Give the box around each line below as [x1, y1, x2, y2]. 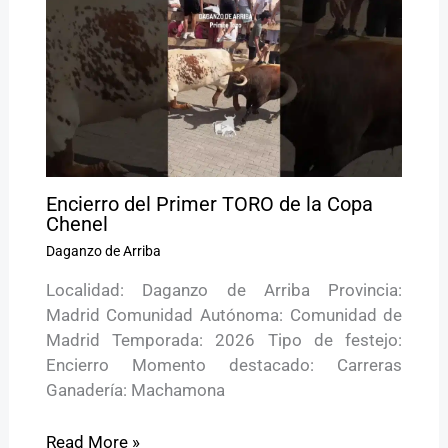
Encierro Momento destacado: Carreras [45, 354, 403, 375]
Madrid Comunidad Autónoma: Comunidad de [45, 304, 403, 325]
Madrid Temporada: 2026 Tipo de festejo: [45, 329, 403, 350]
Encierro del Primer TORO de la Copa [45, 191, 373, 216]
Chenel [45, 211, 108, 236]
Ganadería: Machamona [45, 379, 225, 400]
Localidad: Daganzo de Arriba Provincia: [45, 279, 403, 300]
